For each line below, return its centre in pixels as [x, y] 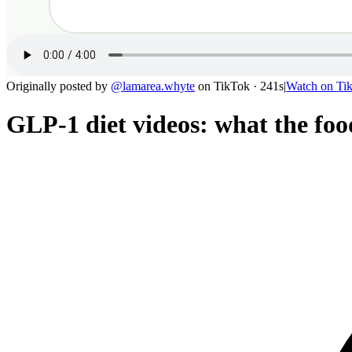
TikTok [232, 86]
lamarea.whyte [159, 86]
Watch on [311, 86]
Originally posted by [57, 86]
